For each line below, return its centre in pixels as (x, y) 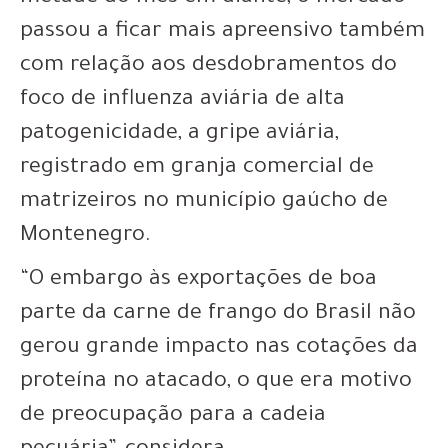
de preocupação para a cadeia (173, 416)
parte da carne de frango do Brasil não (218, 314)
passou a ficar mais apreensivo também (222, 32)
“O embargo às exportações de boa (198, 280)
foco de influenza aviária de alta (182, 100)
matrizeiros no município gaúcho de (204, 202)
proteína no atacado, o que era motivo (216, 382)
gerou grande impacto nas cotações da (219, 348)
